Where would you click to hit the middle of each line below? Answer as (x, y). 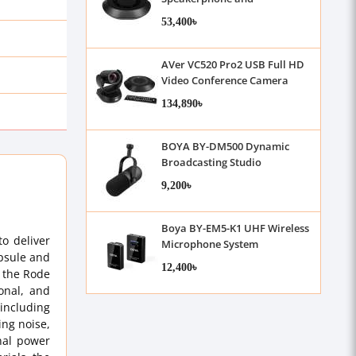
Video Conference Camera (224, 80)
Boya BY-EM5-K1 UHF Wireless (235, 228)
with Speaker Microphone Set (233, 96)
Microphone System (209, 244)
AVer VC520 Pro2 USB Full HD (232, 64)
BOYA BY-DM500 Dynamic (225, 146)
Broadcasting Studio (211, 162)
